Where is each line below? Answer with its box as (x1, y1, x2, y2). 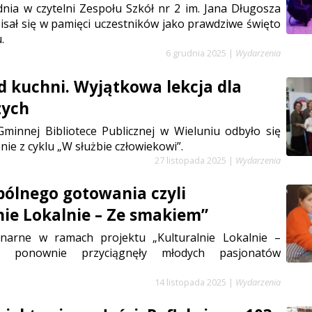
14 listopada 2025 (155, 275, 226, 288)
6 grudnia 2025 (166, 47, 226, 60)
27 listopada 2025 (155, 153, 226, 166)
